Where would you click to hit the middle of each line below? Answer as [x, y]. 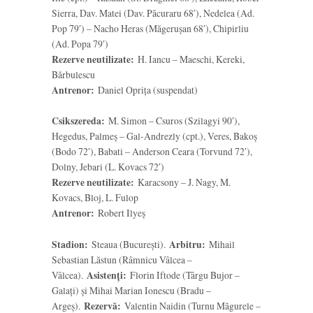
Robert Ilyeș [120, 213]
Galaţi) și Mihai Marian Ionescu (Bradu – [131, 290]
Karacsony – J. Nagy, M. [182, 182]
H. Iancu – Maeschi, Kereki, [189, 59]
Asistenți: [107, 275]
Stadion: [70, 244]
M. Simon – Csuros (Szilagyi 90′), [172, 121]
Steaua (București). [129, 244]
